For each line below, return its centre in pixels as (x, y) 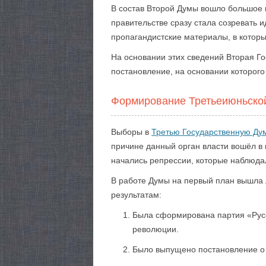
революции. (156, 229)
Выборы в (131, 132)
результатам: (136, 195)
